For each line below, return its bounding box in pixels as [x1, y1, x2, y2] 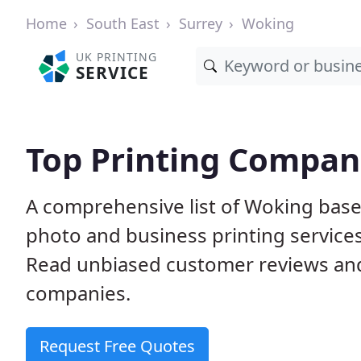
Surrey [179, 14, 222, 33]
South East [86, 14, 160, 33]
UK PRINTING [76, 49, 158, 64]
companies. [26, 280, 131, 306]
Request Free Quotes [39, 335, 195, 357]
